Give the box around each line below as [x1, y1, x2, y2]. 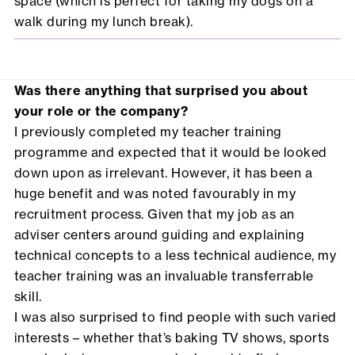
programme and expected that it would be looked [13, 144, 327, 161]
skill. [13, 288, 42, 305]
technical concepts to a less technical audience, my [13, 247, 337, 264]
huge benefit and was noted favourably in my [13, 185, 296, 202]
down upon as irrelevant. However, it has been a [13, 165, 313, 181]
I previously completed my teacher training [13, 124, 282, 140]
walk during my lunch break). [13, 13, 193, 30]
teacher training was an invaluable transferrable [13, 268, 314, 284]
